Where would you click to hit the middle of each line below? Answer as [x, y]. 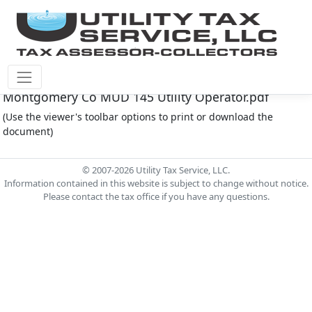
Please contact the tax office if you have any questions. [156, 196]
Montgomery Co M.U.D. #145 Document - [122, 82]
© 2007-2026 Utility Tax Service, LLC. [156, 170]
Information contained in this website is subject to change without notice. [156, 183]
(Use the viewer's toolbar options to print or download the [138, 117]
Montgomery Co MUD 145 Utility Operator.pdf [135, 97]
